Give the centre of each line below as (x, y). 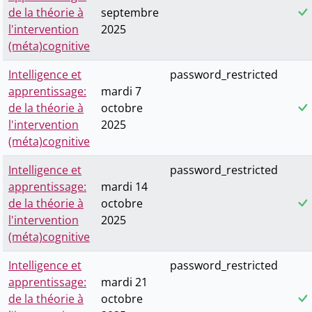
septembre (130, 13)
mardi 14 (124, 187)
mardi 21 (124, 282)
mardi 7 (121, 92)
